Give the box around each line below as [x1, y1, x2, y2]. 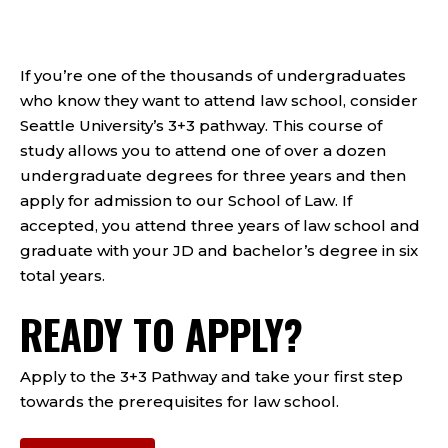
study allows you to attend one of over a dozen [20, 141, 386, 161]
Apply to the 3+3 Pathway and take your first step [20, 367, 403, 387]
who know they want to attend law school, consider [20, 91, 418, 111]
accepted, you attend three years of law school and [20, 216, 420, 236]
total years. [20, 266, 105, 286]
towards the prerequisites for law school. [20, 392, 339, 412]
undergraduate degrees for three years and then [20, 166, 406, 186]
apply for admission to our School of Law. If [20, 191, 352, 211]
